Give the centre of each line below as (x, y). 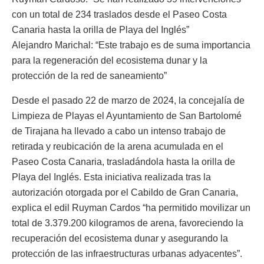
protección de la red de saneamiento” (89, 75)
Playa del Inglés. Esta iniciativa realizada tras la (111, 177)
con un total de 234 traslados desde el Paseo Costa (119, 14)
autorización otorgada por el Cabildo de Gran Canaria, (125, 192)
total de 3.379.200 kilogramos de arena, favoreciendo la (128, 223)
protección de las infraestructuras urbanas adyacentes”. (127, 253)
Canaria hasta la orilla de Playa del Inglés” (100, 29)
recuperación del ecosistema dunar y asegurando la (120, 238)
